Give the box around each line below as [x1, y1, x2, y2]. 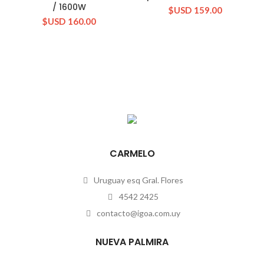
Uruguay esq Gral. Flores [92, 174, 183, 185]
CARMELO [109, 146, 155, 160]
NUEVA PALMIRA [95, 235, 169, 249]
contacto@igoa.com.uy [95, 207, 180, 218]
